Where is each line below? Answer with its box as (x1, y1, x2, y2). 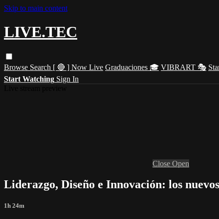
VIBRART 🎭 (161, 63, 206, 71)
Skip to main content (4, 4, 67, 12)
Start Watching (4, 74, 54, 83)
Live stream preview (4, 84, 67, 92)
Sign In (56, 74, 79, 83)
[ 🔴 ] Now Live (53, 63, 103, 71)
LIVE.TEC (4, 23, 77, 41)
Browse (4, 63, 30, 71)
